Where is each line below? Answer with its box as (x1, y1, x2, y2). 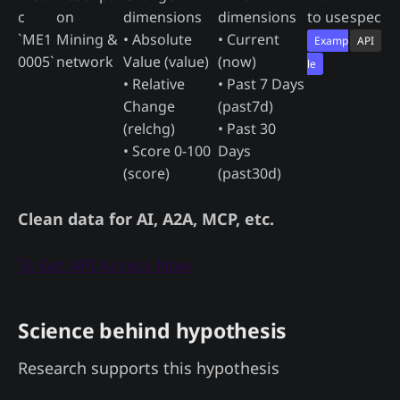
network (56, 51, 113, 71)
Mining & (56, 29, 118, 49)
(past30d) (218, 162, 281, 183)
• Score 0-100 (123, 140, 211, 161)
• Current (218, 29, 279, 49)
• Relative (123, 73, 185, 94)
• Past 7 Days (218, 73, 304, 94)
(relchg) (123, 118, 175, 138)
